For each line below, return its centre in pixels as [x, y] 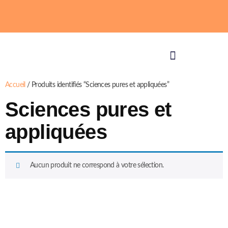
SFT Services [114, 213]
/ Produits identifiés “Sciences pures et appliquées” [97, 85]
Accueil [15, 85]
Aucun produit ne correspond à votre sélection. [97, 166]
